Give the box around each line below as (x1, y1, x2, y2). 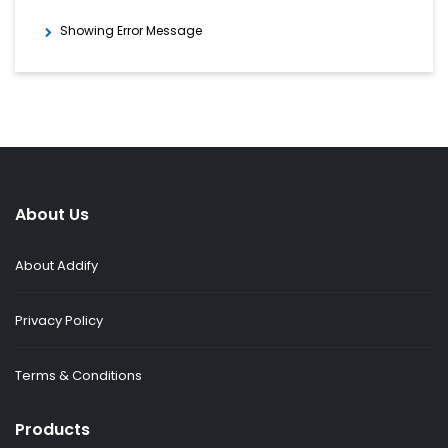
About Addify (15, 256, 98, 276)
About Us (15, 203, 89, 227)
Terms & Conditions (15, 366, 142, 386)
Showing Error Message (60, 22, 205, 40)
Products (15, 418, 90, 442)
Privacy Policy (15, 311, 103, 331)
